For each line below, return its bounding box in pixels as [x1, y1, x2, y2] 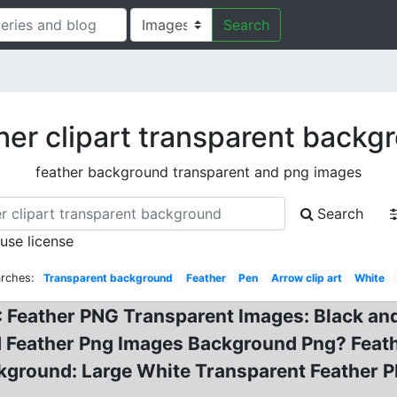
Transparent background [43, 271, 174, 284]
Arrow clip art [270, 271, 342, 284]
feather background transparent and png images [35, 163, 362, 181]
